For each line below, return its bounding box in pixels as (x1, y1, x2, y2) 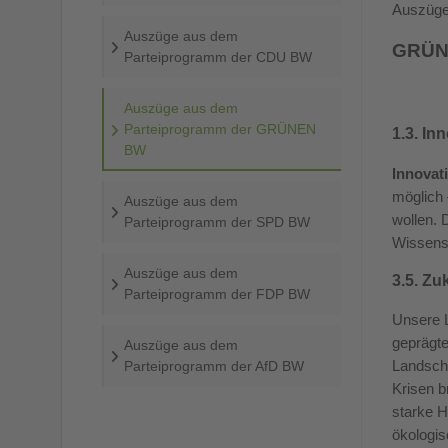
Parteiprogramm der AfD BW (124, 358, 304, 375)
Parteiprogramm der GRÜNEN (124, 121, 316, 138)
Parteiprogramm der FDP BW (124, 286, 310, 303)
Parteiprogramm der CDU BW (124, 49, 312, 66)
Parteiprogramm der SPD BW (124, 214, 310, 231)
